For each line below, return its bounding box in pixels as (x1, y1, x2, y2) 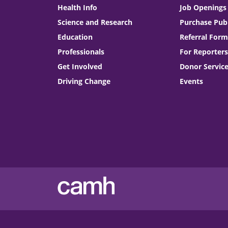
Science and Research (58, 17, 133, 27)
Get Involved (58, 61, 103, 71)
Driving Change (58, 76, 111, 86)
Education (58, 32, 93, 42)
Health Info (58, 2, 98, 12)
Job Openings (179, 2, 226, 12)
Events (179, 76, 203, 86)
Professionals (58, 46, 105, 56)
